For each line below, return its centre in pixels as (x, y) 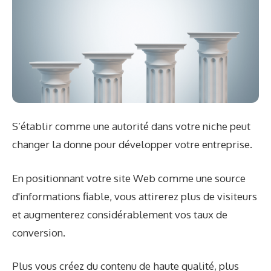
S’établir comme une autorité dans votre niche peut (131, 126)
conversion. (39, 232)
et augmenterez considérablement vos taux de (120, 214)
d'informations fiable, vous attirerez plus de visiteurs (135, 196)
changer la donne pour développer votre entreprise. (132, 145)
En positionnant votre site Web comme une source (129, 178)
